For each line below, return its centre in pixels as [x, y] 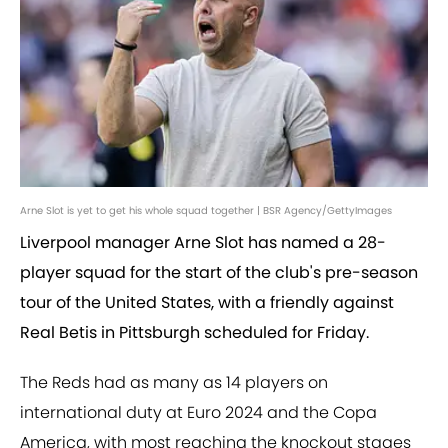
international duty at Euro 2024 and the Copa [198, 413]
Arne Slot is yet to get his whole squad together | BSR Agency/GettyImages [206, 211]
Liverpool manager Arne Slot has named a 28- [203, 243]
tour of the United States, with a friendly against [207, 303]
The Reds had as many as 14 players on [174, 383]
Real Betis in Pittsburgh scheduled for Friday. [194, 333]
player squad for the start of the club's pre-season [219, 273]
